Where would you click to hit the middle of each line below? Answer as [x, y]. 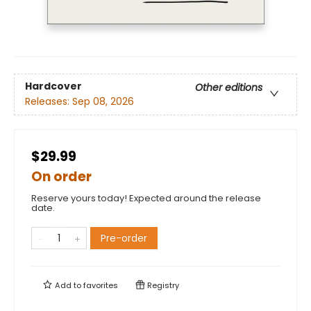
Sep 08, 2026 [103, 102]
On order [61, 177]
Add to [68, 286]
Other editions [229, 88]
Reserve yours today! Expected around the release [146, 199]
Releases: [49, 102]
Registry [162, 286]
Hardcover [53, 86]
